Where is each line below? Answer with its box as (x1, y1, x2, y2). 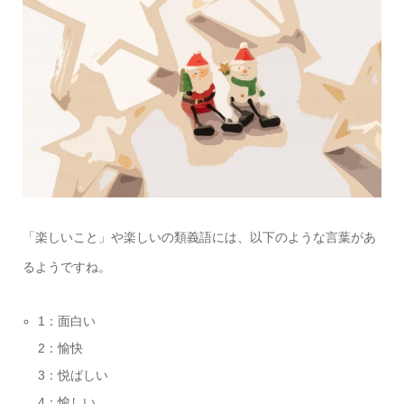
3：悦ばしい (38, 367, 109, 382)
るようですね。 (22, 259, 111, 274)
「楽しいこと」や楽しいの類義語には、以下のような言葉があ (22, 229, 376, 244)
